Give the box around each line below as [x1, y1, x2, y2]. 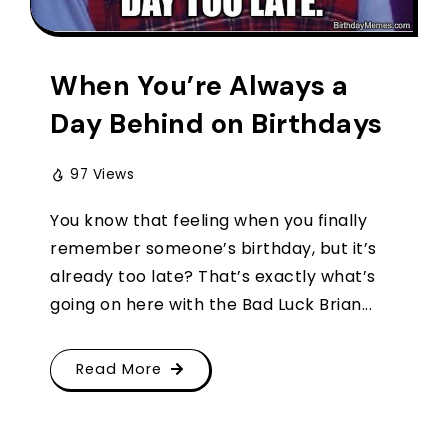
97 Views [70, 164, 134, 184]
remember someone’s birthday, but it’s [50, 236, 377, 260]
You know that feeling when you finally [50, 208, 367, 232]
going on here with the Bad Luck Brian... [50, 292, 372, 316]
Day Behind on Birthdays [50, 105, 383, 141]
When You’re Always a [50, 67, 348, 103]
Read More [76, 358, 162, 379]
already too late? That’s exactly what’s [50, 264, 376, 288]
